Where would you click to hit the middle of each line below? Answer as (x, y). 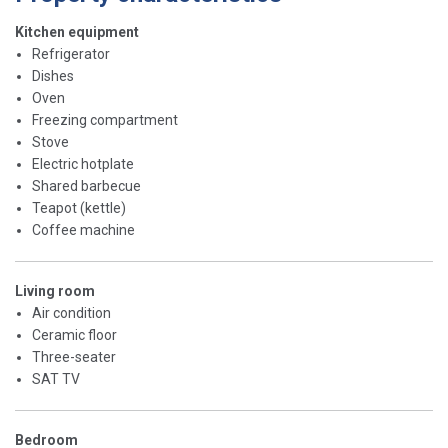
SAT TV (56, 379)
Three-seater (74, 357)
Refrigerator (71, 54)
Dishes (53, 76)
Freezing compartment (105, 120)
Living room (55, 291)
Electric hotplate (83, 164)
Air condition (71, 313)
